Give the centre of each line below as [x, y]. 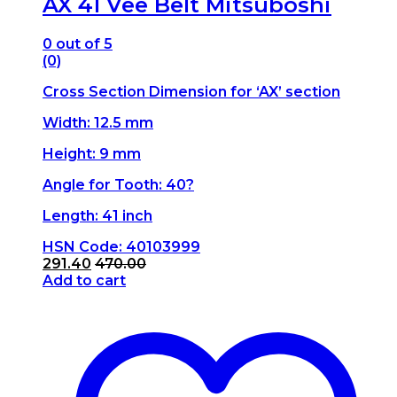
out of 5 [82, 44]
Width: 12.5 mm [98, 123]
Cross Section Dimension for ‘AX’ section [191, 92]
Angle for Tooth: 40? [118, 185]
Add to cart [84, 281]
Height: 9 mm [92, 154]
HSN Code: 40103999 [121, 247]
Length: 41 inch [97, 216]
